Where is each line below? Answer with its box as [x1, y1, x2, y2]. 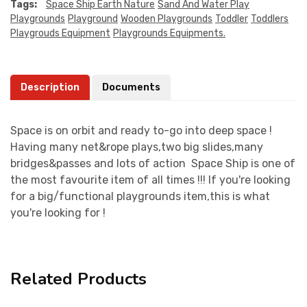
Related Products [10, 267, 147, 290]
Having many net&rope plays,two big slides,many [10, 140, 263, 153]
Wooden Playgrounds [121, 12, 212, 25]
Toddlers [251, 12, 288, 25]
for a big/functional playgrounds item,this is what [10, 189, 270, 203]
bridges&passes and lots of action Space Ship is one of [10, 156, 295, 170]
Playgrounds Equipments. [113, 27, 225, 39]
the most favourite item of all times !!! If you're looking [10, 173, 291, 186]
